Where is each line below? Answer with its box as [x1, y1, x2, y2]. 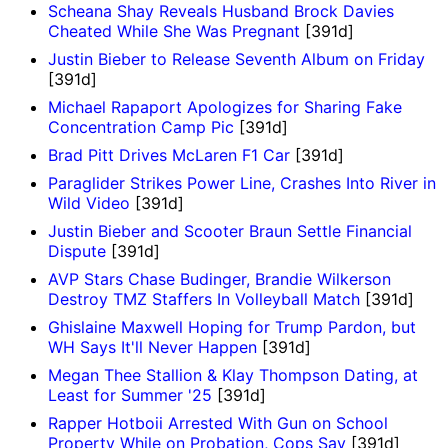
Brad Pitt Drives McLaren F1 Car [48, 145, 290, 166]
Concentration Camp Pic [48, 117, 234, 138]
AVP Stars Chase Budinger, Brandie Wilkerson [48, 269, 391, 290]
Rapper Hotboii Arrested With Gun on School [48, 413, 388, 434]
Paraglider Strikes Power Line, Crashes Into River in [48, 173, 436, 194]
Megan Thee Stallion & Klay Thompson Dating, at [48, 365, 418, 386]
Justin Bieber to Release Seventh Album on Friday [48, 49, 425, 70]
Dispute [48, 241, 106, 262]
